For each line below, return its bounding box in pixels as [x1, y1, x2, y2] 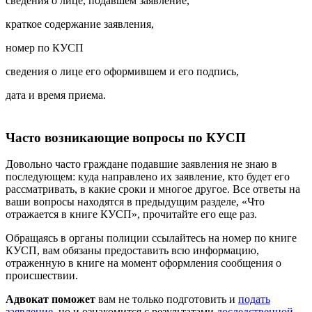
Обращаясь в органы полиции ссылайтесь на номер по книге [6, 232, 297, 244]
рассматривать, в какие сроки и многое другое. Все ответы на [6, 183, 300, 196]
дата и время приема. [6, 88, 106, 101]
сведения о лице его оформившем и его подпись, [6, 65, 239, 77]
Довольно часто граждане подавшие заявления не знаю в [6, 158, 277, 171]
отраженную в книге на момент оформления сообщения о [6, 257, 281, 270]
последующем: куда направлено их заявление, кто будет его [6, 171, 290, 183]
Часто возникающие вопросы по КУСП [6, 130, 246, 145]
